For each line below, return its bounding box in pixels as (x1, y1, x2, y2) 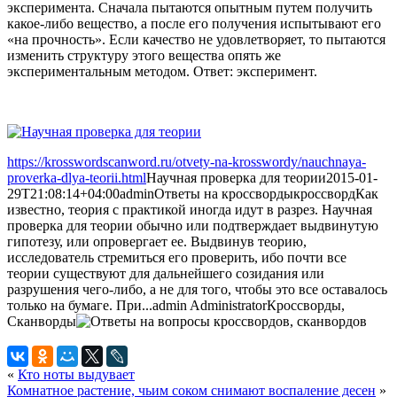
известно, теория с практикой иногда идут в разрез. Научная (7, 201, 372, 217)
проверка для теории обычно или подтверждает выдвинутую (7, 217, 378, 233)
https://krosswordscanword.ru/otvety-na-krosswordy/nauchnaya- (7, 153, 366, 169)
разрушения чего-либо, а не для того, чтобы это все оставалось (7, 281, 387, 297)
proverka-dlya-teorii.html (7, 169, 146, 185)
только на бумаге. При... (7, 297, 152, 313)
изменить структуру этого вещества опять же (7, 47, 281, 63)
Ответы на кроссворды (154, 185, 293, 201)
